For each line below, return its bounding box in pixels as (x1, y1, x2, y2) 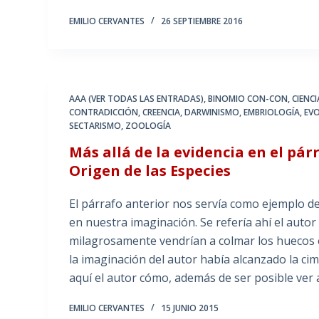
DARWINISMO (184, 106, 240, 119)
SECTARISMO (69, 120, 122, 132)
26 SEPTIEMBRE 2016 (161, 15, 244, 28)
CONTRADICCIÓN (69, 106, 139, 119)
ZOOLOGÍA (125, 120, 172, 132)
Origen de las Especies (69, 161, 231, 181)
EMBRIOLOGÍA (244, 106, 300, 119)
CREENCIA (142, 106, 181, 119)
